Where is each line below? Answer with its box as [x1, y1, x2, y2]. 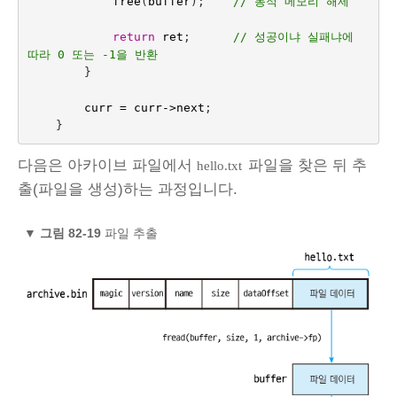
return [112, 30, 155, 44]
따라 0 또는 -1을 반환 [27, 48, 158, 62]
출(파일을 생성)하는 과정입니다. [18, 180, 237, 198]
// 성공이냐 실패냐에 [232, 30, 354, 44]
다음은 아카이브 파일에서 [18, 156, 197, 174]
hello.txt [197, 157, 242, 173]
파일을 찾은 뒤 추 [244, 156, 367, 174]
